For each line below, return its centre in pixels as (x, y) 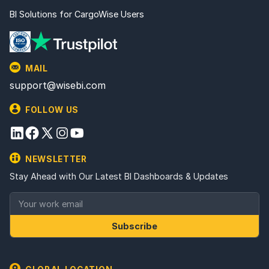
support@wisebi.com (58, 85)
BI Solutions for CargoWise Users (77, 14)
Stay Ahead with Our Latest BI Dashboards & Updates (119, 176)
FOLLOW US (52, 110)
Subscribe (134, 226)
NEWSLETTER (56, 159)
